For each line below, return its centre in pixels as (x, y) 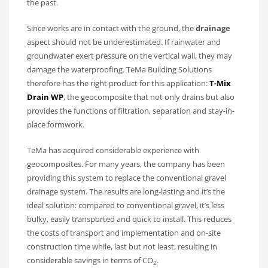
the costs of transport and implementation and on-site (124, 233)
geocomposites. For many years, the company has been (126, 164)
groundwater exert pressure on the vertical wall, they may (130, 56)
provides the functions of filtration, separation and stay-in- (131, 111)
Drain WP (45, 97)
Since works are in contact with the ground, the (111, 28)
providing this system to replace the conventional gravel (127, 178)
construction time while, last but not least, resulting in (122, 247)
